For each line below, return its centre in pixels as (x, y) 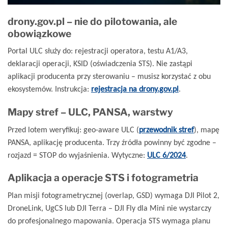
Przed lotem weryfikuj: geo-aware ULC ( (73, 129)
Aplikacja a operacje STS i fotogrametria (103, 178)
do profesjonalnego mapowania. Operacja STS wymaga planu (109, 220)
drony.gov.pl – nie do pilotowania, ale (92, 21)
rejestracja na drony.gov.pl (135, 89)
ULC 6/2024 (166, 155)
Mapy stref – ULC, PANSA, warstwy (90, 112)
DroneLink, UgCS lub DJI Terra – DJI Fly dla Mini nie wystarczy (109, 208)
